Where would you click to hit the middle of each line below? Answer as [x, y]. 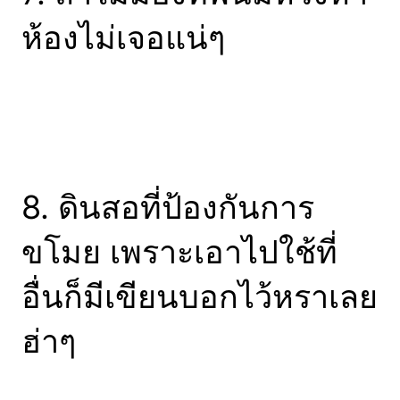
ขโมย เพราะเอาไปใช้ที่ [179, 252]
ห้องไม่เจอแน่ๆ [123, 37]
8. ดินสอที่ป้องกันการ [168, 208]
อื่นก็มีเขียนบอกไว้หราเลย [200, 297]
